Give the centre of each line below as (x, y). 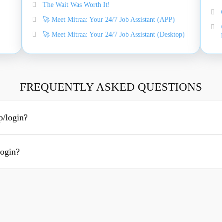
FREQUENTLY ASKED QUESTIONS (111, 87)
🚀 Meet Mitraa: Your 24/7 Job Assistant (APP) (109, 20)
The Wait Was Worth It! (76, 5)
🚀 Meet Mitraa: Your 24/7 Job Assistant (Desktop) (114, 34)
